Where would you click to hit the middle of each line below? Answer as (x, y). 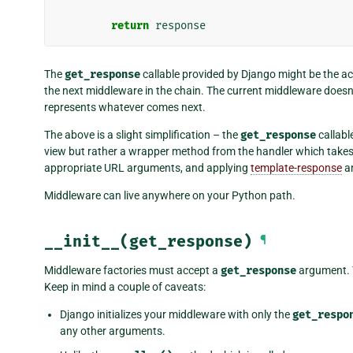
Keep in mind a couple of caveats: (125, 286)
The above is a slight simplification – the (142, 134)
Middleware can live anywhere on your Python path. (170, 195)
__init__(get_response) (148, 241)
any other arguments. (113, 331)
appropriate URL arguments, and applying (147, 167)
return (130, 25)
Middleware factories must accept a (132, 270)
